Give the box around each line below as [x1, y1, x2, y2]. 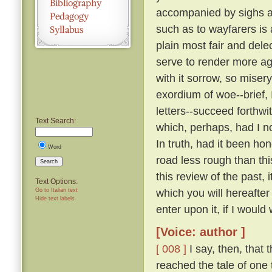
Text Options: [35, 177, 78, 186]
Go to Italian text [35, 186, 78, 193]
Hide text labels [35, 195, 75, 202]
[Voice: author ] [156, 225, 245, 239]
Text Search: [35, 116, 76, 125]
